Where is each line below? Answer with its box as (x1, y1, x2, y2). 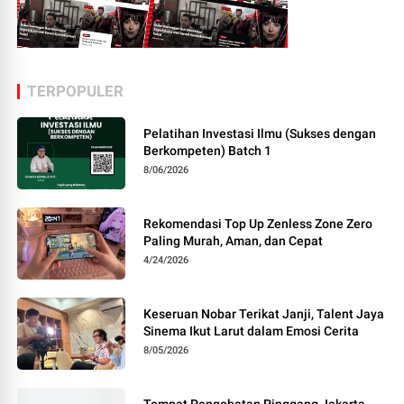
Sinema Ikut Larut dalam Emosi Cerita (143, 324, 360, 339)
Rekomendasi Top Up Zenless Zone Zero (143, 216, 373, 232)
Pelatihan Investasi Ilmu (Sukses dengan (143, 126, 377, 142)
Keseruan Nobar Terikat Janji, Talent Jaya (143, 307, 385, 322)
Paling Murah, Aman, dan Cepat (143, 234, 324, 249)
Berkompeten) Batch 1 (143, 143, 272, 159)
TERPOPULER (27, 82, 124, 101)
